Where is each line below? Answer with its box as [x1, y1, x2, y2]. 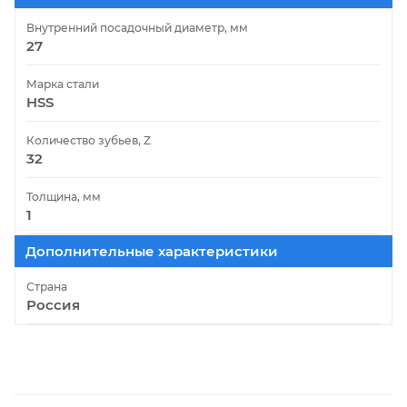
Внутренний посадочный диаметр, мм [26, 20, 248, 35]
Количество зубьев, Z [26, 133, 151, 147]
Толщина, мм [26, 189, 101, 203]
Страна [26, 279, 67, 293]
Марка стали [26, 76, 99, 91]
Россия [26, 295, 80, 313]
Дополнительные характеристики [25, 242, 278, 260]
